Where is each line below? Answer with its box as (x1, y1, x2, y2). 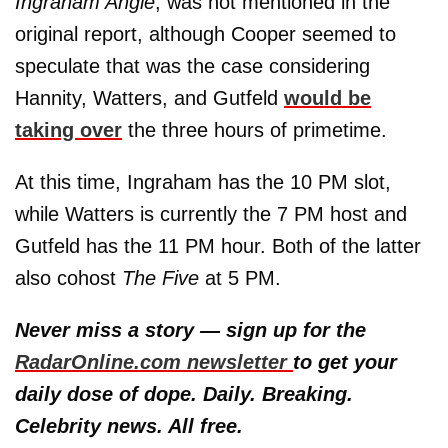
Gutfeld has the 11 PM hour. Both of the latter (15, 235, 421, 258)
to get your (293, 351, 397, 374)
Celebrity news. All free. (15, 415, 243, 438)
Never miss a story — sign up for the (15, 319, 366, 342)
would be (284, 87, 371, 110)
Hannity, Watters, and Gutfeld (15, 87, 284, 110)
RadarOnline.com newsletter (15, 351, 293, 374)
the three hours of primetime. (122, 119, 387, 142)
